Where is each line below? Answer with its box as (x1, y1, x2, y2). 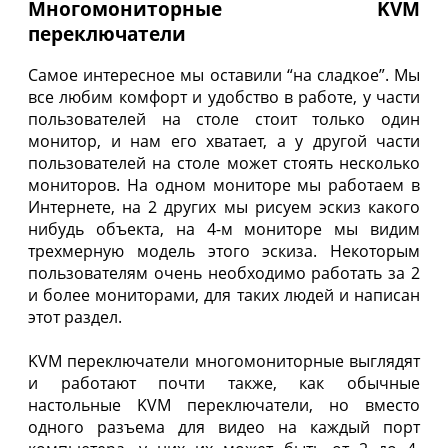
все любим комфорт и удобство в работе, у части (28, 86, 420, 109)
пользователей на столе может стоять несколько (28, 152, 420, 175)
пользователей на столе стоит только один (28, 108, 420, 131)
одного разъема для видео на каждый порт (28, 416, 420, 439)
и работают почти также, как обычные (28, 372, 420, 395)
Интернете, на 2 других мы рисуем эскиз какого (28, 196, 420, 219)
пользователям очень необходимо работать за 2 (28, 262, 420, 285)
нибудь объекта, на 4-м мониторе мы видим (28, 218, 420, 241)
